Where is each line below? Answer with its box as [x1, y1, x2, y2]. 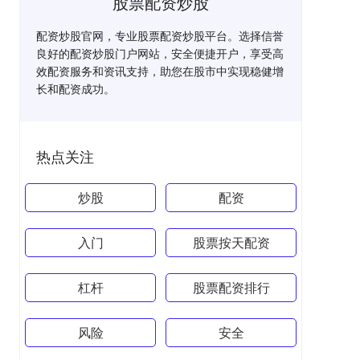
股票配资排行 [192, 278, 270, 297]
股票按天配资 [192, 233, 270, 252]
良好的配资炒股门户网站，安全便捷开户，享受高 [36, 45, 284, 61]
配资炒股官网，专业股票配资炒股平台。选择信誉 [36, 27, 284, 43]
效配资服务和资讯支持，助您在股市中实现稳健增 [36, 63, 284, 79]
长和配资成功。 [36, 80, 115, 96]
